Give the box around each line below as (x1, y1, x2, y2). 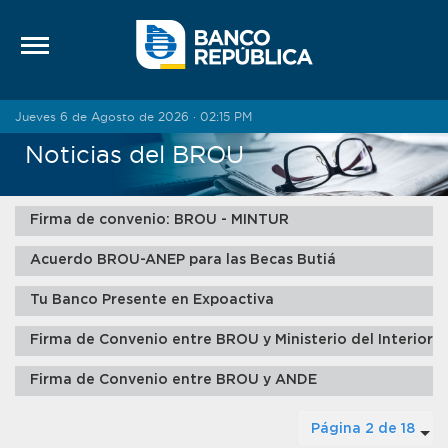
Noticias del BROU (25, 141, 244, 167)
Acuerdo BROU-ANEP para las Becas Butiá (30, 253, 336, 267)
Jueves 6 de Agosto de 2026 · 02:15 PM (15, 110, 252, 123)
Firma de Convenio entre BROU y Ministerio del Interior (30, 333, 433, 347)
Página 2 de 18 (311, 422, 415, 436)
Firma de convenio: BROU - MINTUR (30, 213, 289, 227)
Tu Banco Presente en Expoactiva (30, 293, 274, 307)
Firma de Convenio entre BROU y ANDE (30, 373, 317, 387)
